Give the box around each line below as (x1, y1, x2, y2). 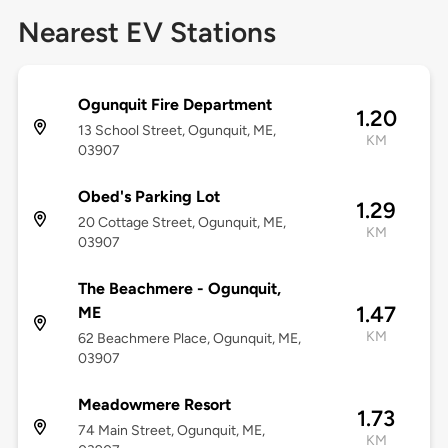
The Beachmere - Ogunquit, (77, 279, 281, 299)
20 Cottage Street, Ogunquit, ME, (77, 214, 286, 232)
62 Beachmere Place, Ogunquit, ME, (77, 330, 301, 348)
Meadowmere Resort (77, 395, 231, 415)
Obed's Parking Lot (77, 187, 220, 207)
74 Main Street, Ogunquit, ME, (77, 422, 265, 440)
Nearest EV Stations (17, 15, 276, 50)
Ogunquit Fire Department (77, 95, 272, 115)
